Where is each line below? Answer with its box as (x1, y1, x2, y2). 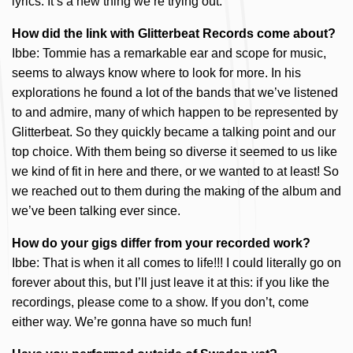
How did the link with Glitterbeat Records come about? (12, 27, 336, 40)
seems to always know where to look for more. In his (12, 66, 301, 80)
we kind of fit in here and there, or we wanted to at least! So (12, 165, 339, 178)
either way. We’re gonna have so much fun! (12, 315, 251, 329)
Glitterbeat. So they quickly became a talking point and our (12, 125, 336, 139)
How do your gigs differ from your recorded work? (12, 236, 310, 250)
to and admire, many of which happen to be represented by (12, 106, 338, 119)
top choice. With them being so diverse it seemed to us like (12, 145, 337, 158)
